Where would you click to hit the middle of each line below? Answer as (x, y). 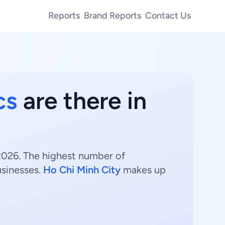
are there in (82, 100)
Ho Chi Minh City (82, 170)
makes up (143, 170)
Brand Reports (113, 15)
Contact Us (168, 15)
